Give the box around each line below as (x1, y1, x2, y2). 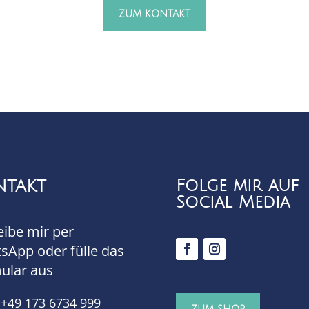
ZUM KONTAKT (118, 9, 190, 20)
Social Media (176, 193, 290, 212)
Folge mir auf (176, 177, 299, 195)
